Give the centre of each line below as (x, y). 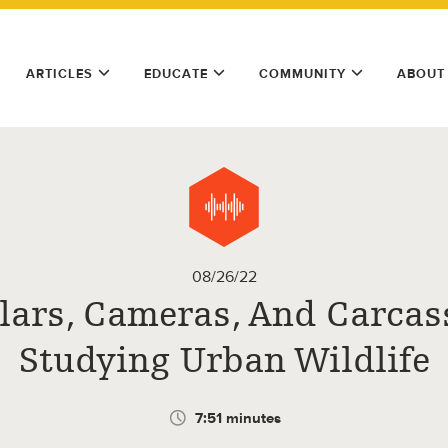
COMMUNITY (302, 73)
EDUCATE (176, 73)
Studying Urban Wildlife (224, 360)
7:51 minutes (238, 418)
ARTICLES (59, 73)
